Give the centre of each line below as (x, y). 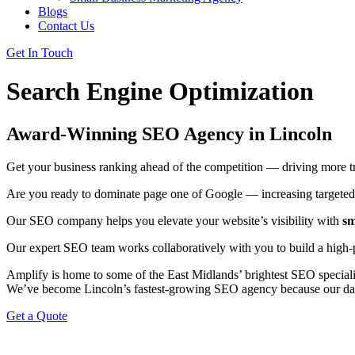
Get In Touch (40, 52)
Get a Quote (37, 316)
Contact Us (66, 25)
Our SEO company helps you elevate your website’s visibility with (174, 221)
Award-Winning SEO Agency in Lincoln (169, 134)
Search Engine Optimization (160, 92)
